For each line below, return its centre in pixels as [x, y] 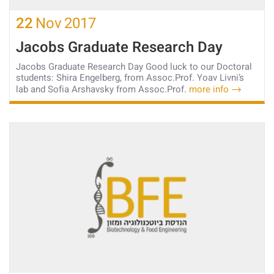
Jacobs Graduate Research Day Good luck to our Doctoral [134, 67]
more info [209, 90]
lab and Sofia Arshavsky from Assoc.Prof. [102, 90]
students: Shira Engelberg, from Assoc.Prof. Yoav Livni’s [130, 78]
